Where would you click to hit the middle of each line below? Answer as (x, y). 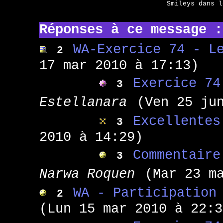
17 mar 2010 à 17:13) (119, 65)
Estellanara (83, 102)
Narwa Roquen (87, 174)
